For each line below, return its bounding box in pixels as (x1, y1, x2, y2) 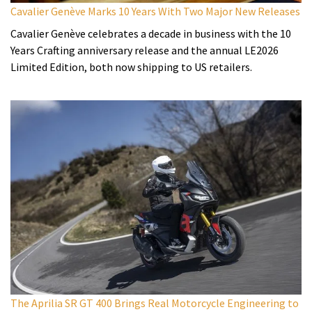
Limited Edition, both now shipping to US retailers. (10, 59, 252, 74)
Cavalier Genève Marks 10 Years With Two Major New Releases (10, 3, 300, 18)
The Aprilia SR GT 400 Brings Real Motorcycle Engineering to (10, 295, 299, 310)
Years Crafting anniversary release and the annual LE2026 (10, 42, 279, 57)
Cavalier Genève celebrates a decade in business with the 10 (10, 26, 291, 40)
